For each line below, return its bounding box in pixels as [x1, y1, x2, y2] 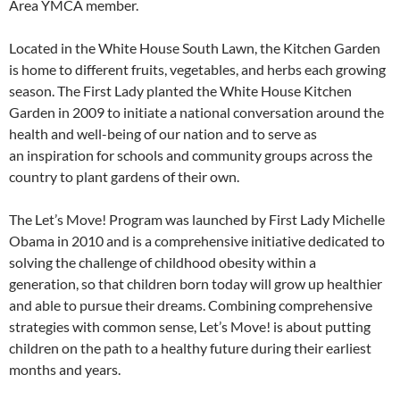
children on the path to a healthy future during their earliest [9, 339, 371, 357]
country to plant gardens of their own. [9, 168, 239, 186]
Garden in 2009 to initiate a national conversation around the [9, 104, 384, 121]
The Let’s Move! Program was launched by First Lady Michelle [9, 211, 385, 229]
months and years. [9, 361, 121, 379]
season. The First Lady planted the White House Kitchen [9, 82, 352, 100]
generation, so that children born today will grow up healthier [9, 275, 382, 293]
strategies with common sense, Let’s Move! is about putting [9, 318, 371, 336]
